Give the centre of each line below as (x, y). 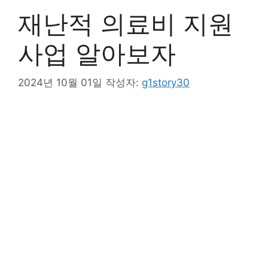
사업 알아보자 (97, 53)
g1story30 (166, 83)
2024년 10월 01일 (60, 83)
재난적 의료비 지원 (126, 23)
